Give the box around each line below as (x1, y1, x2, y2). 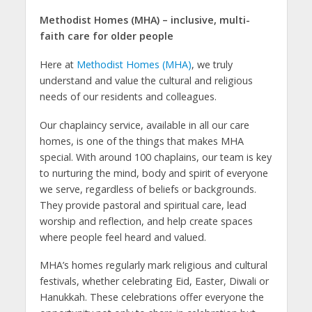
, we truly (191, 57, 233, 71)
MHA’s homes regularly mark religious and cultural (39, 258, 267, 272)
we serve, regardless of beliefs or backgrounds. (39, 182, 256, 196)
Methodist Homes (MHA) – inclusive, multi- (39, 13, 250, 26)
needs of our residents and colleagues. (39, 89, 217, 103)
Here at (39, 57, 77, 71)
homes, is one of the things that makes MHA (39, 134, 244, 148)
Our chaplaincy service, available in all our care (39, 118, 249, 132)
